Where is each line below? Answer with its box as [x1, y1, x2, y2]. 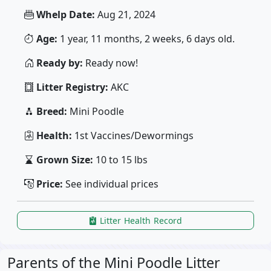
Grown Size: [36, 153, 93, 166]
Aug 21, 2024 [95, 8, 155, 21]
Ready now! [83, 56, 138, 70]
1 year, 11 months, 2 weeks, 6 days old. [57, 32, 235, 45]
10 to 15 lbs [93, 153, 148, 166]
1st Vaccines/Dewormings [72, 129, 194, 142]
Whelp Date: [36, 8, 95, 21]
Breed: [36, 105, 67, 118]
